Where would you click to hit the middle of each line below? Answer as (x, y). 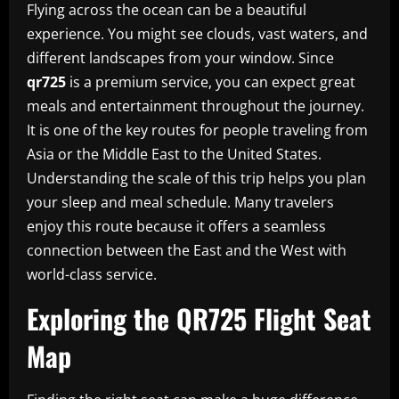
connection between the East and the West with (187, 250)
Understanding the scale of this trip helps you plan (196, 178)
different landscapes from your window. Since (180, 57)
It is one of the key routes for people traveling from (197, 130)
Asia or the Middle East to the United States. (174, 154)
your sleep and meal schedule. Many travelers (180, 202)
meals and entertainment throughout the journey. (195, 106)
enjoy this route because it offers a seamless (176, 226)
